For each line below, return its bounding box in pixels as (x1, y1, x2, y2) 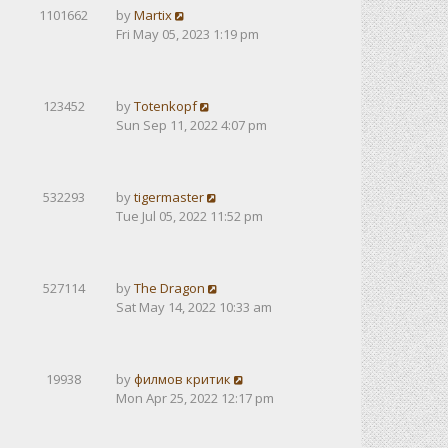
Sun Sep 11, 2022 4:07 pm (116, 116, 267, 134)
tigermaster (134, 188, 204, 206)
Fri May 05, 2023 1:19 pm (116, 25, 259, 43)
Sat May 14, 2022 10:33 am (116, 298, 272, 316)
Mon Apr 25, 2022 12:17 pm (116, 389, 274, 407)
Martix (134, 6, 172, 24)
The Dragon (134, 279, 205, 297)
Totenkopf (134, 97, 197, 115)
